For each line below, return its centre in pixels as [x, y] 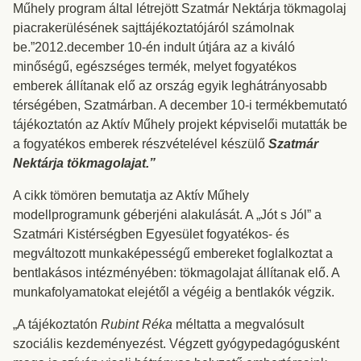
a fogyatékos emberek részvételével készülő [141, 144]
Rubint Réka [137, 324]
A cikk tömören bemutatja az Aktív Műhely [131, 195]
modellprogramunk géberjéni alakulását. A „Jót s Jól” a [167, 215]
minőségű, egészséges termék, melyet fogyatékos [155, 66]
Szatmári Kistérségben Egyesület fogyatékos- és [151, 234]
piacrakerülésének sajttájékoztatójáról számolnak [154, 28]
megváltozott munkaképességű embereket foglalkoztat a [173, 253]
